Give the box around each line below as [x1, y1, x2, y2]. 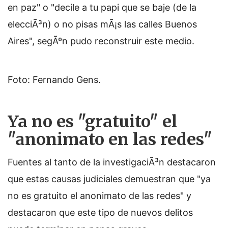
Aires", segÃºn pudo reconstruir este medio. [8, 36, 194, 46]
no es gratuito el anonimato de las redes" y [8, 190, 191, 201]
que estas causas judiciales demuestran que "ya [8, 174, 211, 184]
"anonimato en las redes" [8, 129, 212, 150]
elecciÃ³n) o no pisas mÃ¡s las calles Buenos [8, 19, 197, 30]
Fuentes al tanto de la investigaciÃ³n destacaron [8, 157, 216, 167]
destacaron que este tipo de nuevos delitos [8, 207, 193, 218]
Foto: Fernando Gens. [8, 74, 101, 85]
